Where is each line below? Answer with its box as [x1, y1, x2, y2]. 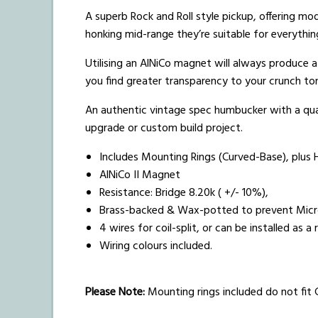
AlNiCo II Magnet [99, 166, 180, 185]
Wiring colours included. [99, 237, 212, 256]
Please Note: [85, 283, 145, 302]
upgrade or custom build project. [85, 119, 243, 138]
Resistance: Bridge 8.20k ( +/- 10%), [99, 184, 274, 202]
